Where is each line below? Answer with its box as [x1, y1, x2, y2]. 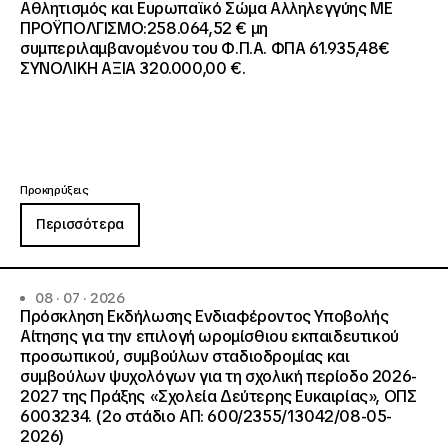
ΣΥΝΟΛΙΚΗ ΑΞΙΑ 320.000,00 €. [20, 58, 246, 79]
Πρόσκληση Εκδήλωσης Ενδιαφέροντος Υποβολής [20, 306, 389, 327]
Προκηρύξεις [20, 183, 89, 197]
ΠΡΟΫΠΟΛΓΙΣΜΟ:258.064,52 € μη [20, 18, 268, 39]
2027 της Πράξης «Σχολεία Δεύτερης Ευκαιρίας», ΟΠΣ [20, 386, 417, 407]
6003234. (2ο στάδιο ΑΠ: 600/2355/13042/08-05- [20, 406, 392, 427]
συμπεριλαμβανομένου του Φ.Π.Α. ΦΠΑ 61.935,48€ [20, 38, 391, 59]
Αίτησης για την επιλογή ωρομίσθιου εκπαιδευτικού [20, 326, 399, 347]
